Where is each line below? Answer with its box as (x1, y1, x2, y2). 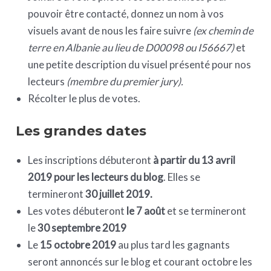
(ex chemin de (193, 24, 254, 38)
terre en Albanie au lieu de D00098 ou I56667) (28, 41, 235, 54)
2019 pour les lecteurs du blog (28, 170, 164, 183)
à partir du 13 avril (153, 153, 236, 166)
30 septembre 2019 (38, 221, 129, 234)
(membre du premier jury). (67, 75, 184, 88)
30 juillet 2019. (85, 187, 153, 200)
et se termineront (165, 204, 247, 217)
